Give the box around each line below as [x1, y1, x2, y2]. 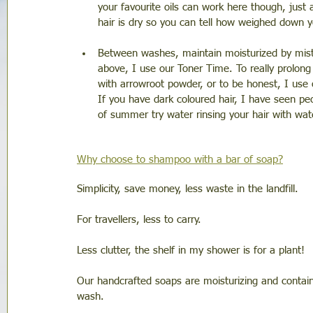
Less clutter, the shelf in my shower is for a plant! [77, 245, 308, 256]
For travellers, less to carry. [77, 214, 205, 226]
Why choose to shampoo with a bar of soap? [77, 154, 283, 166]
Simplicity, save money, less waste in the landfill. [77, 184, 302, 195]
